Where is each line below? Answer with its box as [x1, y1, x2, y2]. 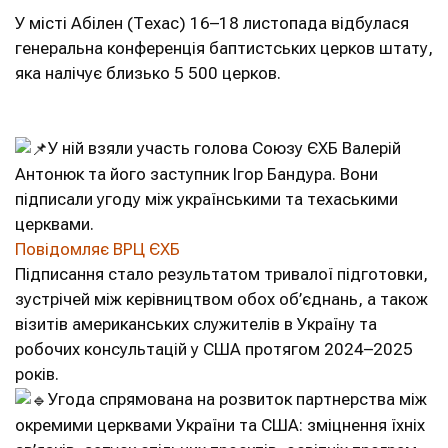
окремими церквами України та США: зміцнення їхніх [15, 415, 425, 436]
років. [15, 364, 59, 385]
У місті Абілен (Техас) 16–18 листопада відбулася [15, 13, 409, 33]
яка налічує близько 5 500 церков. [15, 63, 281, 83]
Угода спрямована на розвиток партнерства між [48, 389, 427, 410]
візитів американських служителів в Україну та [15, 314, 377, 335]
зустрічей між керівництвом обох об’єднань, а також [15, 289, 428, 310]
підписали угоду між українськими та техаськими [15, 189, 398, 210]
